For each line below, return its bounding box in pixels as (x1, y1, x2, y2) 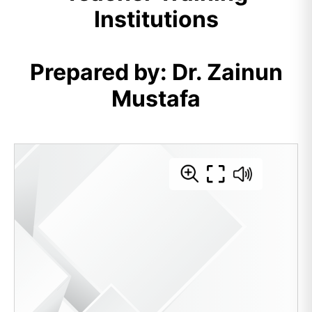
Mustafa (111, 85, 201, 112)
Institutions (93, 6, 219, 33)
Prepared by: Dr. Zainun (29, 58, 283, 86)
